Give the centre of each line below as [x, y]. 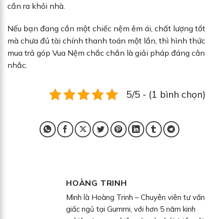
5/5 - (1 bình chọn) [166, 94]
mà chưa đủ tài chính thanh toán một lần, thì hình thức [106, 40]
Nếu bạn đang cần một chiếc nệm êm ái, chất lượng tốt [106, 28]
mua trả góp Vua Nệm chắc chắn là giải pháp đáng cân [106, 53]
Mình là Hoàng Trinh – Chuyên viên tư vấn [135, 197]
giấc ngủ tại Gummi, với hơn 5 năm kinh [131, 209]
